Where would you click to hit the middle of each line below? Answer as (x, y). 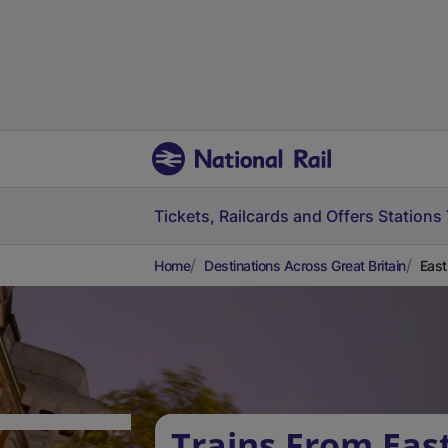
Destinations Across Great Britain (305, 265)
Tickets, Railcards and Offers (264, 216)
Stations (410, 216)
